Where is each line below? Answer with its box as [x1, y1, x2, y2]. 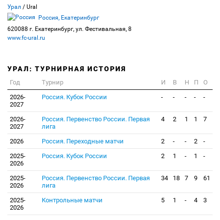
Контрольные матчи [42, 196, 103, 204]
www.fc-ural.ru [7, 34, 45, 41]
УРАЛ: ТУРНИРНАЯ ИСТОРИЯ [7, 65, 126, 73]
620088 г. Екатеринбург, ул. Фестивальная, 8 [7, 26, 132, 32]
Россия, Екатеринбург [38, 14, 99, 21]
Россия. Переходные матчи [42, 137, 124, 145]
